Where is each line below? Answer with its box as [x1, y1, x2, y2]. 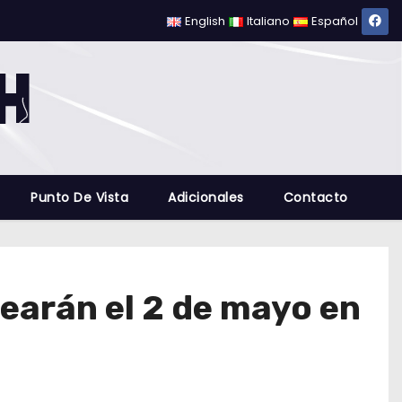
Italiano [247, 13, 291, 30]
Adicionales [168, 188, 244, 206]
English [185, 13, 226, 30]
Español [311, 13, 358, 30]
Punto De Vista [31, 188, 129, 206]
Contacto [283, 188, 348, 206]
